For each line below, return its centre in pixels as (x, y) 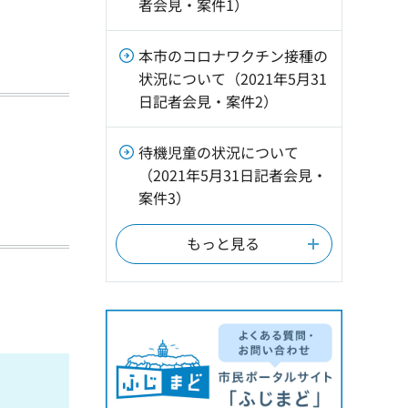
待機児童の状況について (219, 152)
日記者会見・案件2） (208, 101)
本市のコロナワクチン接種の (233, 56)
